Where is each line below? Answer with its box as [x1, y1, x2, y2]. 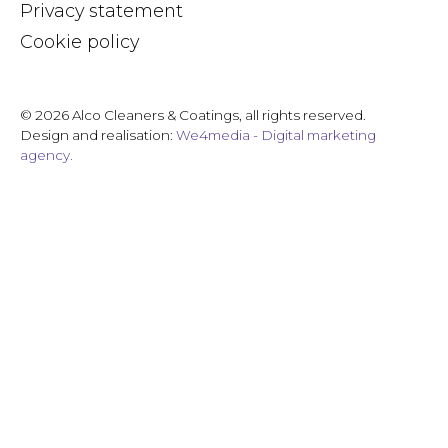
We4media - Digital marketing [176, 126, 376, 143]
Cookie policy [20, 30, 139, 52]
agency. [20, 146, 73, 163]
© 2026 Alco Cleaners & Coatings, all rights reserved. [20, 106, 366, 123]
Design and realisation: [20, 126, 176, 143]
